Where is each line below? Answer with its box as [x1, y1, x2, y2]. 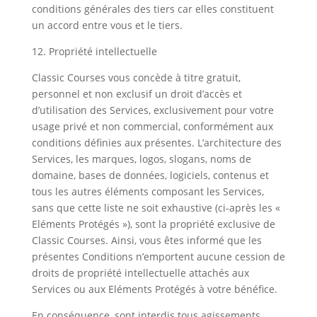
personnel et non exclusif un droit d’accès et [31, 87, 242, 100]
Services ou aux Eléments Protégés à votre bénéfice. [31, 282, 277, 296]
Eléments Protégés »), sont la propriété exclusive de [31, 217, 275, 231]
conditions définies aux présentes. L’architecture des [31, 136, 282, 149]
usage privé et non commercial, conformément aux [31, 120, 273, 133]
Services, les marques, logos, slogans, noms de [31, 152, 251, 166]
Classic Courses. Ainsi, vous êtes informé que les [31, 234, 262, 247]
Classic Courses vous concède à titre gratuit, [31, 71, 241, 84]
